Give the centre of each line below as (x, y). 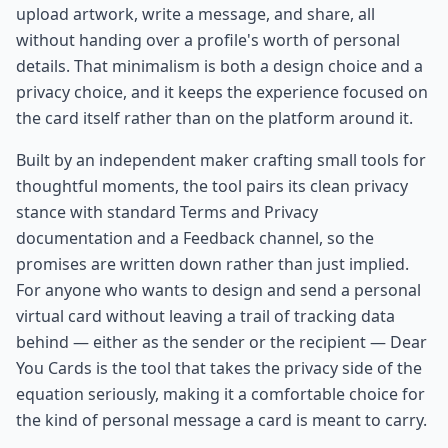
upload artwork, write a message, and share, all (195, 13)
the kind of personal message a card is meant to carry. (221, 419)
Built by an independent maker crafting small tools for (221, 159)
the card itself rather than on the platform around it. (214, 117)
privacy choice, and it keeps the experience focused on (222, 91)
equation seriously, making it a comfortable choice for (220, 393)
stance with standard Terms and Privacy (167, 211)
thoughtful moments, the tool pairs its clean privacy (212, 185)
